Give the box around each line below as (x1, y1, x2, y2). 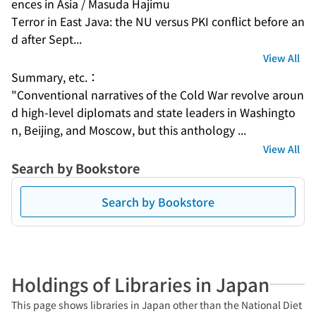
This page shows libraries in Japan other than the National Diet (11, 298, 302, 312)
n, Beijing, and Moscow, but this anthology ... (11, 121, 246, 138)
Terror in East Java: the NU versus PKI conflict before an (11, 13, 305, 30)
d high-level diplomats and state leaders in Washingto (11, 104, 296, 121)
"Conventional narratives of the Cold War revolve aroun (11, 86, 304, 103)
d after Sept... (11, 30, 82, 47)
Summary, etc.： (11, 68, 99, 85)
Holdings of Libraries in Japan (11, 271, 269, 297)
